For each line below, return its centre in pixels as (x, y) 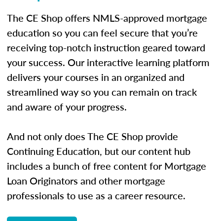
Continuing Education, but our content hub (99, 151)
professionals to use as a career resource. (96, 195)
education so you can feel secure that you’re (102, 32)
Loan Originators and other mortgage (86, 180)
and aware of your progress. (67, 106)
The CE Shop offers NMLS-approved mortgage (107, 18)
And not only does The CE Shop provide (92, 136)
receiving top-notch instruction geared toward (106, 47)
